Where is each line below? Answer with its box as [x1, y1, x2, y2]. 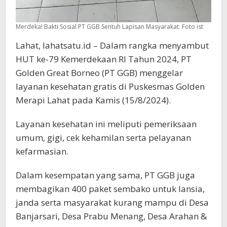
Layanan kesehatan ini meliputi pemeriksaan [16, 118, 197, 130]
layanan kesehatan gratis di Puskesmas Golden [16, 81, 205, 93]
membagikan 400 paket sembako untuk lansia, [16, 183, 205, 195]
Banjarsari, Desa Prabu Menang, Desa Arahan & [16, 210, 207, 222]
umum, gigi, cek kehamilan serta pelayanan [16, 132, 191, 144]
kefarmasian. [16, 145, 68, 158]
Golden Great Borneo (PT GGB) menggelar [16, 67, 183, 79]
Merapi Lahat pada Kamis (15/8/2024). [16, 94, 171, 106]
